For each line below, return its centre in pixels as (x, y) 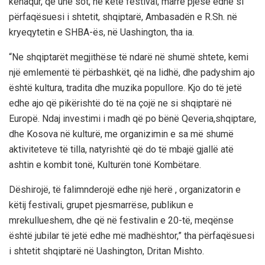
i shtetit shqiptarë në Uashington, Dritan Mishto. (106, 251)
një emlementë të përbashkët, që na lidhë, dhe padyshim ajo (132, 73)
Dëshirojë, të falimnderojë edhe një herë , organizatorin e (125, 190)
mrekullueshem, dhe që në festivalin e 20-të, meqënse (121, 221)
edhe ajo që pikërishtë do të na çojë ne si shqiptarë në (120, 104)
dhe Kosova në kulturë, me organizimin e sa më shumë (121, 134)
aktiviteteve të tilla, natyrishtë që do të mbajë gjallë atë (121, 150)
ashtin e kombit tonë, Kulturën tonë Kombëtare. (105, 165)
